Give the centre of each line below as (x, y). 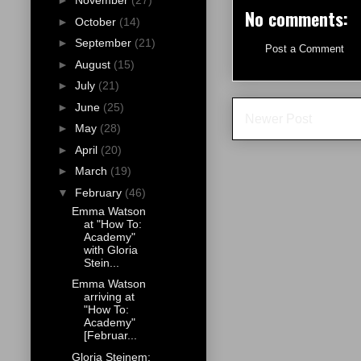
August (94, 64)
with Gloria (110, 249)
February (100, 192)
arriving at (109, 297)
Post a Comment (305, 49)
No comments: (297, 19)
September (104, 43)
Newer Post (278, 118)
